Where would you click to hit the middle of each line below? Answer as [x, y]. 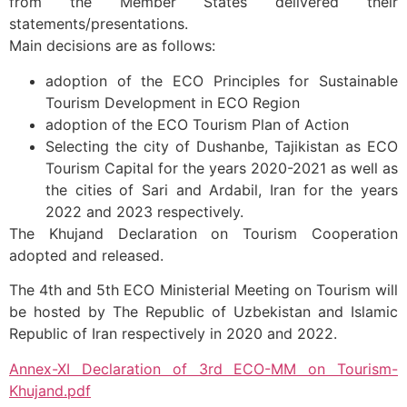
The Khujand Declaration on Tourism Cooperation [203, 233]
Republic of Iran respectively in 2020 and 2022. [173, 334]
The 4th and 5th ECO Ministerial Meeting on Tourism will [203, 290]
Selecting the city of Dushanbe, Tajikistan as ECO [222, 146]
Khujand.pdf [50, 390]
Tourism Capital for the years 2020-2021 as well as [222, 168]
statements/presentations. [99, 24]
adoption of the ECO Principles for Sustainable [222, 80]
